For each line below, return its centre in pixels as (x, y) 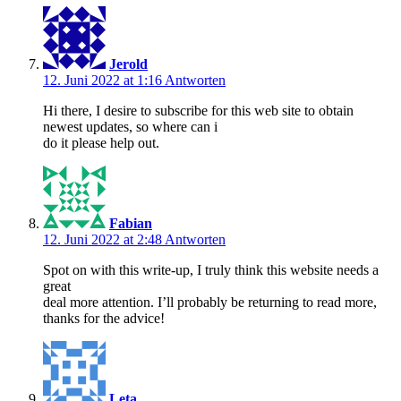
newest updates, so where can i (130, 126)
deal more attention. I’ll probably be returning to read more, (210, 302)
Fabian (131, 223)
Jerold (128, 64)
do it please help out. (101, 142)
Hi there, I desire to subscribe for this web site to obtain (198, 110)
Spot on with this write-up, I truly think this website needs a (211, 269)
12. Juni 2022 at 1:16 (104, 80)
